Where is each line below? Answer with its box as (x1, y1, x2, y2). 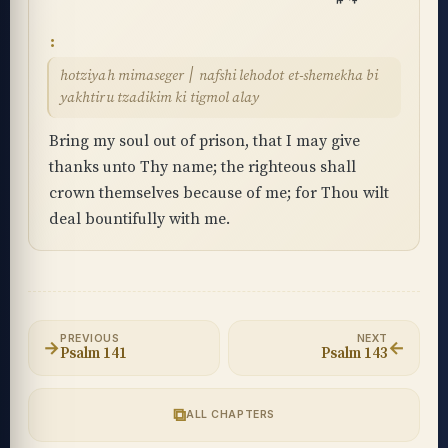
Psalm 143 (321, 344, 388, 363)
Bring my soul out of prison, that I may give (49, 131, 360, 151)
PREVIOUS (60, 332, 120, 345)
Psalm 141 (60, 344, 127, 363)
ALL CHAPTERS (186, 408, 275, 421)
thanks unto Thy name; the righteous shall (49, 157, 356, 177)
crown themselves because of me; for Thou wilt (49, 183, 389, 203)
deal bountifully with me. (49, 209, 230, 229)
